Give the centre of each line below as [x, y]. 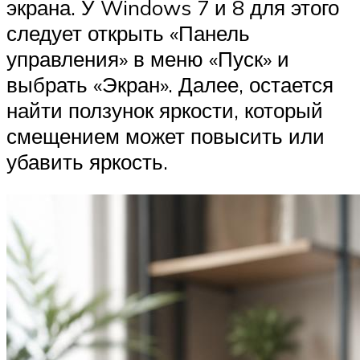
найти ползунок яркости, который [165, 110]
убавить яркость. [87, 161]
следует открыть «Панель [128, 33]
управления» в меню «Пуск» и [148, 58]
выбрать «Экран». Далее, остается [170, 84]
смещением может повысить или [166, 135]
